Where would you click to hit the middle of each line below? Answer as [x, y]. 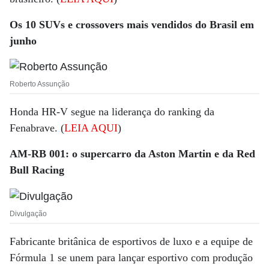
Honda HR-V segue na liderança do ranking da [112, 112]
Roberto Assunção [40, 84]
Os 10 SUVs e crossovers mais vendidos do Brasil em [132, 24]
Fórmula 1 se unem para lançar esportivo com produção [131, 258]
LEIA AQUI [91, 128]
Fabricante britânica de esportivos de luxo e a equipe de [131, 241]
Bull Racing [37, 170]
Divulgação [28, 214]
